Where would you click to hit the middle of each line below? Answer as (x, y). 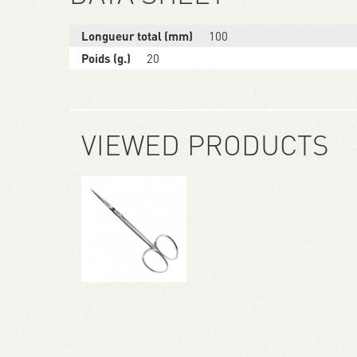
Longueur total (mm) (137, 36)
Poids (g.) (106, 59)
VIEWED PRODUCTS (205, 145)
